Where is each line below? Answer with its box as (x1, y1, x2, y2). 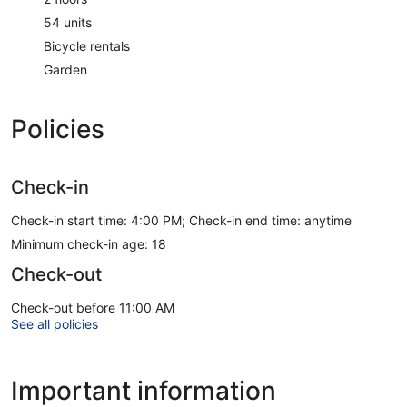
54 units (44, 14, 92, 30)
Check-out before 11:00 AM (11, 299, 174, 315)
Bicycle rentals (44, 37, 130, 54)
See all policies (11, 315, 98, 332)
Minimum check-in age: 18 (11, 235, 166, 252)
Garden (44, 61, 87, 77)
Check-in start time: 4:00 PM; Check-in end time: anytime (11, 212, 352, 228)
